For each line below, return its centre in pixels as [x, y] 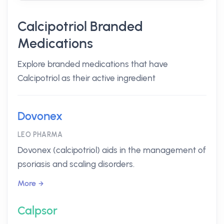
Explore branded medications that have [93, 64]
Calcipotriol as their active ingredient [86, 78]
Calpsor [37, 210]
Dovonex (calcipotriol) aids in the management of [112, 150]
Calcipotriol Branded [80, 26]
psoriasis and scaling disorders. [76, 164]
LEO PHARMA [40, 135]
